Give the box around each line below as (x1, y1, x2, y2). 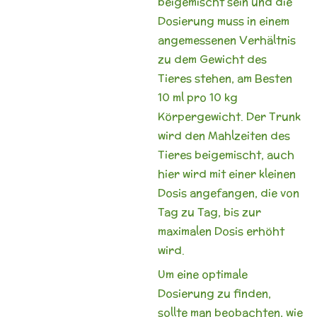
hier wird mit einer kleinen (157, 166, 296, 181)
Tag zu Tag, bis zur (157, 204, 261, 219)
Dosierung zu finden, (157, 286, 271, 301)
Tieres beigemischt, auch (157, 146, 294, 162)
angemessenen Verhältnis (157, 32, 296, 47)
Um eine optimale (157, 267, 248, 282)
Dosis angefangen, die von (157, 185, 299, 200)
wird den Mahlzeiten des (157, 127, 290, 143)
